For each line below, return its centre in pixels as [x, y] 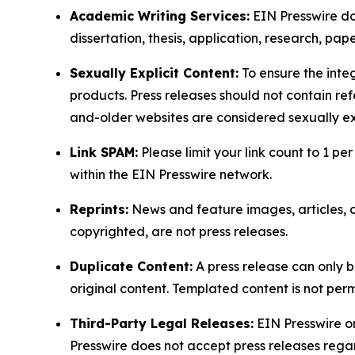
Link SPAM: [104, 152]
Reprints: [99, 209]
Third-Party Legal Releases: [162, 323]
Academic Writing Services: [160, 15]
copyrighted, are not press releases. [179, 231]
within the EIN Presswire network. [171, 174]
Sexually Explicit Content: [154, 73]
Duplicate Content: [131, 266]
